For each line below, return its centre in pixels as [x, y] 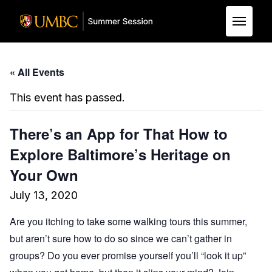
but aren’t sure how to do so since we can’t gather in [121, 238]
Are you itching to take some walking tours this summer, [128, 221]
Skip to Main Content [78, 57]
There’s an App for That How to [119, 134]
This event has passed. [67, 97]
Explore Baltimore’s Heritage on [120, 154]
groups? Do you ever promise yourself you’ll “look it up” [128, 255]
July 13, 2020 [44, 195]
